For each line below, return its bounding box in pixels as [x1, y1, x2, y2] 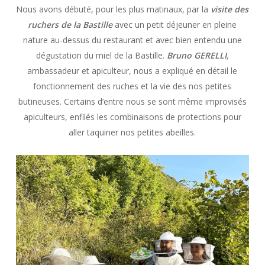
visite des [208, 3, 249, 15]
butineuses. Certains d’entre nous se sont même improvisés [18, 95, 247, 107]
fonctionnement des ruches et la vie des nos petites [33, 80, 232, 92]
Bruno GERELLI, [166, 49, 229, 61]
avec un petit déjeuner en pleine [112, 18, 237, 30]
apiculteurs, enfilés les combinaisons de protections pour [23, 111, 241, 122]
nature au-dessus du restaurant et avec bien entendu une [22, 34, 242, 46]
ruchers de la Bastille [28, 18, 113, 30]
